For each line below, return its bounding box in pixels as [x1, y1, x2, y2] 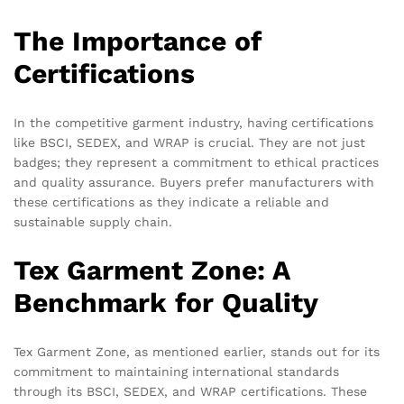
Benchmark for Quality [14, 286, 318, 318]
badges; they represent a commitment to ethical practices [14, 154, 379, 170]
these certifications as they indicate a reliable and [14, 194, 329, 209]
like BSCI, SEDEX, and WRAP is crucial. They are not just [14, 134, 365, 150]
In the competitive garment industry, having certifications [14, 115, 373, 130]
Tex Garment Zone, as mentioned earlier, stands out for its [14, 344, 380, 359]
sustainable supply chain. [14, 214, 172, 229]
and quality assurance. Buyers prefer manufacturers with [14, 174, 374, 189]
